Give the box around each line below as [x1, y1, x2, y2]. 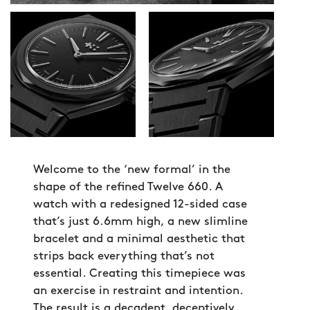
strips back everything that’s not [33, 250, 215, 262]
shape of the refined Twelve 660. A [33, 181, 223, 193]
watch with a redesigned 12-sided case [33, 199, 247, 210]
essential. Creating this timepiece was [33, 268, 246, 280]
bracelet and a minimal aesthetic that [33, 233, 245, 245]
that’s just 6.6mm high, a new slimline [33, 216, 248, 228]
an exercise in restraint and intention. [33, 285, 243, 297]
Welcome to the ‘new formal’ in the [33, 164, 230, 176]
